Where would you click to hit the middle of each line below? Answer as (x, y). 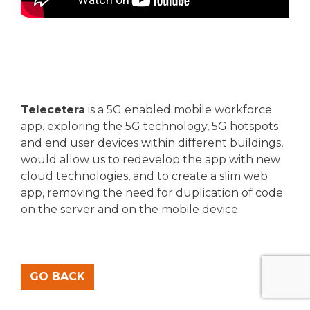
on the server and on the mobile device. (130, 209)
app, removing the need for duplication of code (152, 192)
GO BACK (57, 276)
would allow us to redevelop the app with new (151, 159)
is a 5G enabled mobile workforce (179, 109)
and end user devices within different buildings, (152, 143)
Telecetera (53, 109)
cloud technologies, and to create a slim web (144, 176)
